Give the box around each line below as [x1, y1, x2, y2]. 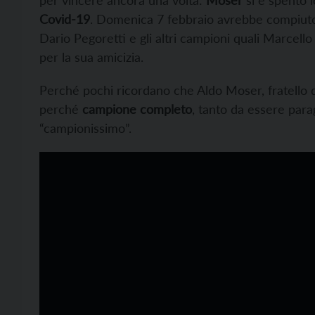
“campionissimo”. [39, 120, 131, 136]
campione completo [79, 101, 192, 117]
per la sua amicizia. [39, 49, 143, 65]
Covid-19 [39, 11, 90, 27]
